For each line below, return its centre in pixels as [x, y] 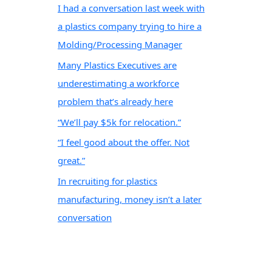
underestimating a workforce [118, 83]
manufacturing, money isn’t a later [130, 199]
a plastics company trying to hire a [130, 26]
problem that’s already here [115, 101]
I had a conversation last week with [131, 8]
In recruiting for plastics [107, 181]
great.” [71, 161]
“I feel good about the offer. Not [124, 142]
